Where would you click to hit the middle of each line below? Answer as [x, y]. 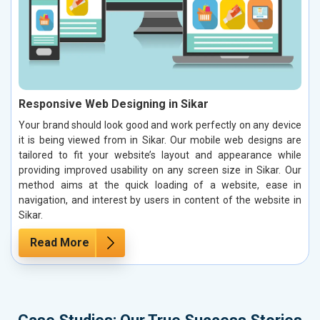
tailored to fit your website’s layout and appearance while [160, 155]
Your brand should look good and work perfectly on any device [160, 125]
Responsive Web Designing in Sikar [114, 104]
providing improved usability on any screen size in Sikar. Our [160, 170]
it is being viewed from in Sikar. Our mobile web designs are [160, 140]
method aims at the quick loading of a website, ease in [160, 185]
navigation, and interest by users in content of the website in [160, 200]
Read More [60, 242]
